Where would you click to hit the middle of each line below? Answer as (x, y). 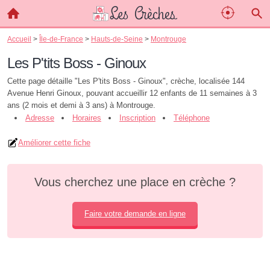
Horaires (87, 118)
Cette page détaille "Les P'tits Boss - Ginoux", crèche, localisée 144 (126, 81)
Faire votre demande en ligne (135, 214)
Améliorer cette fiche (54, 143)
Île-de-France (61, 39)
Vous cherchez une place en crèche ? (135, 182)
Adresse (40, 118)
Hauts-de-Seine (117, 39)
